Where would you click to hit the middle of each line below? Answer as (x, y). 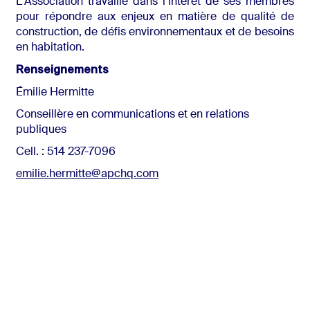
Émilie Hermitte (55, 93)
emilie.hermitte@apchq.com (87, 175)
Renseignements (63, 70)
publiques (41, 130)
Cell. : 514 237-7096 (65, 153)
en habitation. (53, 48)
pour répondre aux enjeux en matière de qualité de (155, 18)
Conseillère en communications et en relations (132, 115)
